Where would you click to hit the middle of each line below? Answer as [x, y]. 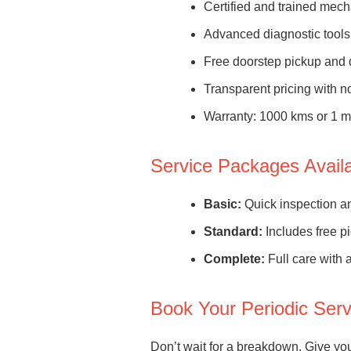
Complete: [234, 259]
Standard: [233, 232]
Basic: [223, 204]
